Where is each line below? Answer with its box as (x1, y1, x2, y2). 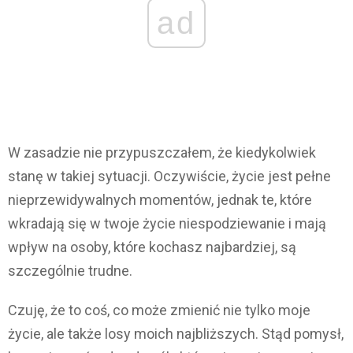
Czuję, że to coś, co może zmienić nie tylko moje (8, 302, 310, 319)
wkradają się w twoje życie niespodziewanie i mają (8, 215, 326, 232)
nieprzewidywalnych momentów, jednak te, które (8, 191, 312, 209)
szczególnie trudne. (8, 262, 132, 280)
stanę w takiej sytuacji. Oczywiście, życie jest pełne (8, 168, 331, 185)
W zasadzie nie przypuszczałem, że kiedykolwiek (8, 144, 316, 162)
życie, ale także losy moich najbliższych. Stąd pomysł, (8, 325, 344, 343)
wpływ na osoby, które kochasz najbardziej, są (8, 239, 296, 256)
